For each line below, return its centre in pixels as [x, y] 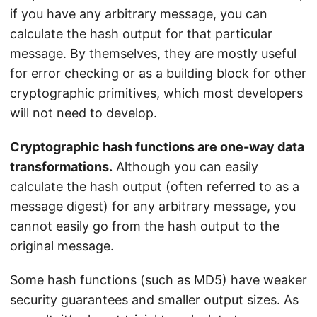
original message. [62, 246]
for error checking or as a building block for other [158, 74]
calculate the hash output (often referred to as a [155, 187]
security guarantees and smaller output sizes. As [154, 300]
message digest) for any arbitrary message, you [153, 207]
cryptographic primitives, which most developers [156, 93]
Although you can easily [185, 167]
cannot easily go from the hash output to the [145, 226]
